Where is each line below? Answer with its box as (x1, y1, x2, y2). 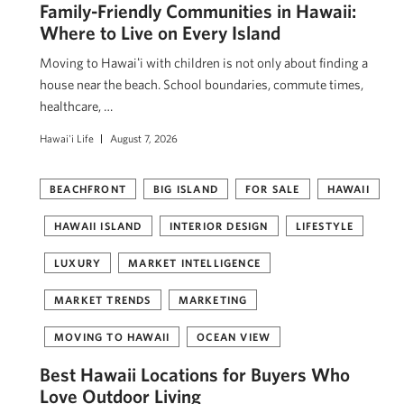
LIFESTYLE (295, 219, 354, 232)
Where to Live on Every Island (40, 22, 280, 43)
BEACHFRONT (50, 182, 126, 195)
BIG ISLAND (153, 182, 218, 195)
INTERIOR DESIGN (169, 219, 269, 232)
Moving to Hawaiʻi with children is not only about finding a (40, 55, 368, 70)
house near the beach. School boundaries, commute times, (40, 77, 363, 92)
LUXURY (54, 256, 102, 269)
